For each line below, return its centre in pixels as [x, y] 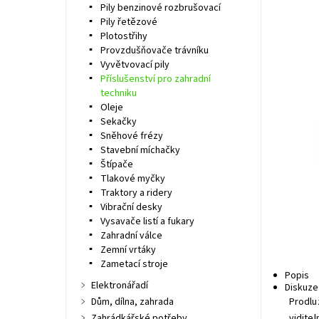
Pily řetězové [129, 22]
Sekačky [118, 122]
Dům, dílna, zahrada [132, 302]
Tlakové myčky [132, 179]
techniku [118, 93]
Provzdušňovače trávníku [154, 51]
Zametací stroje [134, 264]
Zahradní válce [131, 236]
